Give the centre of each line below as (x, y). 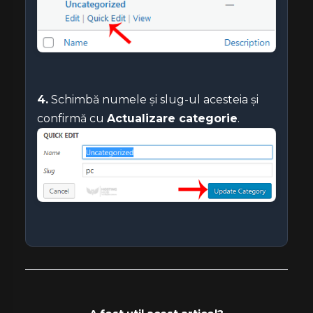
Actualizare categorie (172, 119)
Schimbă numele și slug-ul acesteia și (153, 100)
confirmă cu (72, 119)
